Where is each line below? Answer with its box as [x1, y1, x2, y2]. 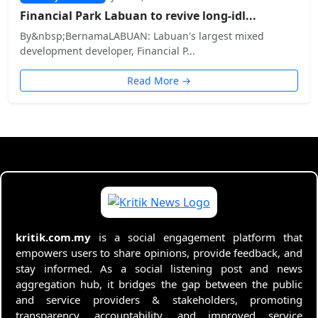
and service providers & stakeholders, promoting [16, 292, 302, 307]
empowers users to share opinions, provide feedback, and [16, 246, 302, 260]
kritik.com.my [16, 230, 91, 244]
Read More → [127, 74, 191, 87]
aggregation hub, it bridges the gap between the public [16, 277, 302, 291]
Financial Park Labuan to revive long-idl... [20, 8, 256, 23]
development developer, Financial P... [20, 44, 195, 57]
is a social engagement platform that [91, 230, 302, 244]
